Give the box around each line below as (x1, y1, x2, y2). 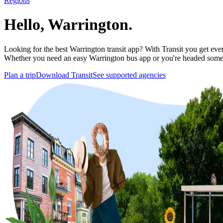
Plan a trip (4, 70, 36, 79)
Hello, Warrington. (4, 15, 132, 34)
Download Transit (36, 70, 93, 79)
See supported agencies (93, 70, 166, 79)
